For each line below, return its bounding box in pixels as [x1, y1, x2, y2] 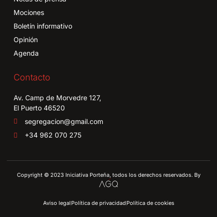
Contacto [14, 72, 50, 82]
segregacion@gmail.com [24, 117, 103, 125]
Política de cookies [126, 200, 174, 206]
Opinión [14, 35, 38, 44]
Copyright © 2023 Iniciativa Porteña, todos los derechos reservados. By [16, 171, 201, 178]
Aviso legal [43, 200, 71, 206]
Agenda [14, 49, 39, 57]
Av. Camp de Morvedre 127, [14, 93, 101, 102]
